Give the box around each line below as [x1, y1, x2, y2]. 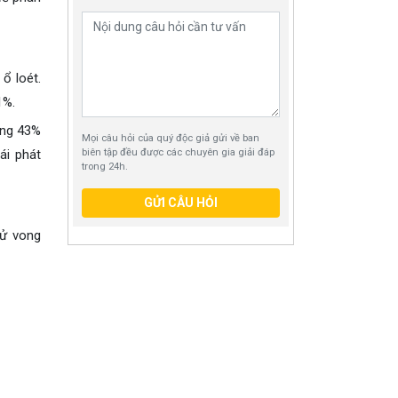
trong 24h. [82, 161, 128, 172]
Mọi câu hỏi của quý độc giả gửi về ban [82, 132, 259, 144]
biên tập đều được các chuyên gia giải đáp [82, 147, 275, 158]
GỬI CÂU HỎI [144, 195, 218, 210]
